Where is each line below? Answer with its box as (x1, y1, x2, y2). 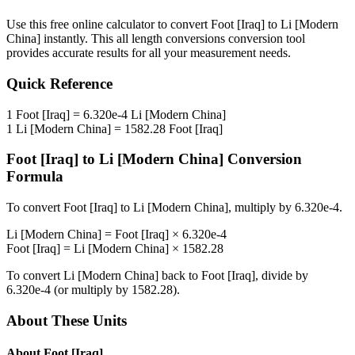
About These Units (6, 311, 127, 329)
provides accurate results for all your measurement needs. (6, 46, 291, 60)
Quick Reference (6, 75, 113, 93)
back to (158, 269, 201, 283)
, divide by (255, 269, 308, 283)
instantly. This (40, 32, 116, 46)
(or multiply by (51, 283, 132, 297)
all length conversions (116, 32, 225, 46)
